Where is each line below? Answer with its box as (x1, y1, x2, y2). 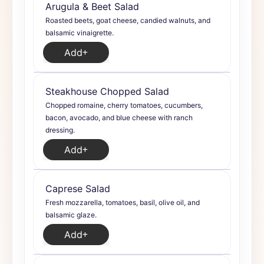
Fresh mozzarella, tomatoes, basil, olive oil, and (45, 198, 200, 207)
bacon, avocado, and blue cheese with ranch (45, 113, 193, 122)
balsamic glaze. (45, 210, 97, 219)
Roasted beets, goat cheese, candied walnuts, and (45, 16, 210, 25)
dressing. (45, 126, 75, 134)
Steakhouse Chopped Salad (45, 85, 169, 97)
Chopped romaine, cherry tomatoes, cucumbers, (45, 101, 203, 110)
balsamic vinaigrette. (45, 28, 114, 37)
